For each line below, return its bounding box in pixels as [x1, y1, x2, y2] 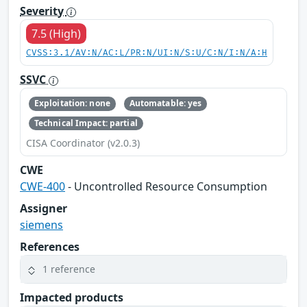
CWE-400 [20, 178, 65, 194]
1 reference [42, 262, 95, 276]
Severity [20, 3, 66, 19]
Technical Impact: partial [34, 116, 138, 129]
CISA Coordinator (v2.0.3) [26, 136, 140, 149]
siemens [20, 217, 63, 232]
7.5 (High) [32, 26, 81, 42]
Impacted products [20, 289, 123, 305]
